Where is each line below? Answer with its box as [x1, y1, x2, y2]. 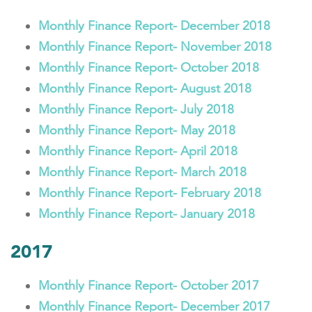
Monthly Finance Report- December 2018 [38, 18, 270, 33]
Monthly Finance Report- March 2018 [38, 164, 247, 180]
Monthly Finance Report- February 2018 [38, 185, 261, 201]
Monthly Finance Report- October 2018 [38, 60, 259, 75]
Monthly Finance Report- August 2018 [38, 81, 251, 96]
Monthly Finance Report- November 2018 [38, 39, 272, 54]
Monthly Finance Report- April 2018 [38, 143, 237, 159]
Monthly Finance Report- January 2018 [38, 206, 255, 221]
